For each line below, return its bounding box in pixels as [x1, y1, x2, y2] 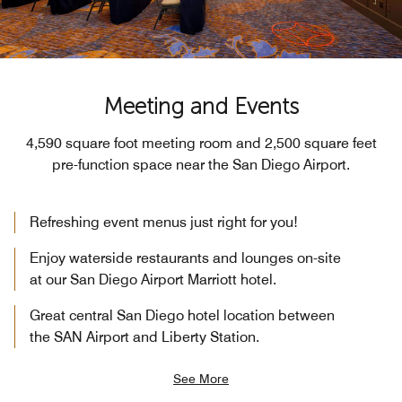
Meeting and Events [103, 92, 299, 120]
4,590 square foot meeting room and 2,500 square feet [25, 134, 377, 152]
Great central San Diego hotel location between [30, 306, 335, 324]
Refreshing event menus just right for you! [30, 213, 298, 231]
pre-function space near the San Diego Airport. [52, 155, 350, 173]
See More [173, 371, 229, 386]
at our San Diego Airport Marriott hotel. [30, 270, 276, 288]
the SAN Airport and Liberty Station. [30, 328, 259, 345]
